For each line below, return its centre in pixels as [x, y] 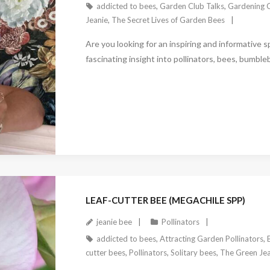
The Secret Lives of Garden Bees [168, 20]
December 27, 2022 [126, 160]
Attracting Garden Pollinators [211, 238]
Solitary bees [193, 252]
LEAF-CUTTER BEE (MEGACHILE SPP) [165, 200]
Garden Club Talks [192, 6]
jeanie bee [114, 221]
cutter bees [105, 252]
